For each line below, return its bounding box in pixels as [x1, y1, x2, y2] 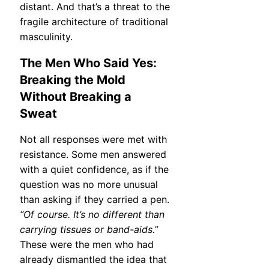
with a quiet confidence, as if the [20, 163, 169, 175]
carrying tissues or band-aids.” [20, 223, 158, 235]
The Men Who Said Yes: [20, 56, 157, 71]
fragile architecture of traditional [20, 16, 168, 28]
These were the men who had [20, 238, 154, 250]
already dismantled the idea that [20, 253, 167, 265]
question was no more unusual [20, 178, 158, 190]
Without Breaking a [20, 89, 131, 104]
